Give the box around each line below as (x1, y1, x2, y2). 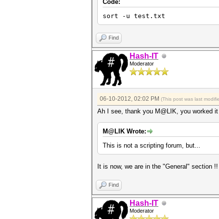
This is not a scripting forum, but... (103, 142, 200, 149)
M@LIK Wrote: (103, 128, 146, 135)
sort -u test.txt (103, 12, 165, 20)
